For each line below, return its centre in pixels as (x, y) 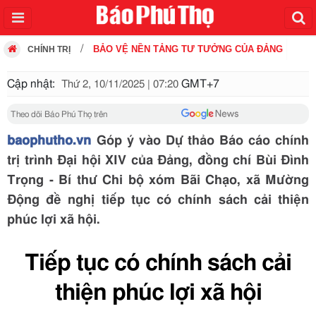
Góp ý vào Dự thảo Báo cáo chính (200, 141)
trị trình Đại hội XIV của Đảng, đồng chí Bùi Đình (158, 161)
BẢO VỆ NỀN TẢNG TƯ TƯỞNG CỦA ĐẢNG (188, 49)
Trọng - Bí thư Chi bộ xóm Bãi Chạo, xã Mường (158, 181)
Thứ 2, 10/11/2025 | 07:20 (120, 84)
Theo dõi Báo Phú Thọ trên (59, 114)
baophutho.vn (49, 141)
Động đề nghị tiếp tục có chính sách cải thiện (158, 200)
